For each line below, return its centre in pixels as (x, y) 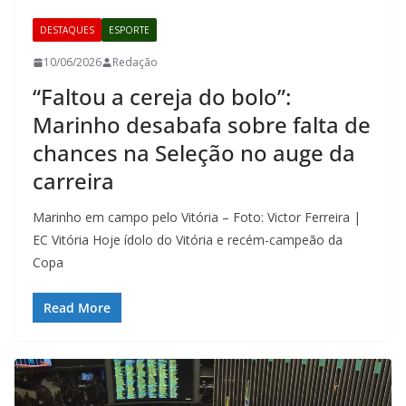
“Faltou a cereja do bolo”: (162, 97)
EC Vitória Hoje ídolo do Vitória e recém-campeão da (188, 240)
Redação (135, 63)
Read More (77, 308)
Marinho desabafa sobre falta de (202, 125)
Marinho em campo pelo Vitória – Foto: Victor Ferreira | (197, 217)
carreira (73, 181)
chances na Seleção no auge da (194, 153)
